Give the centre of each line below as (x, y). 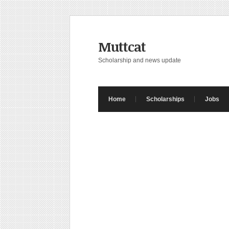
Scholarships (165, 99)
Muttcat (122, 47)
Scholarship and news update (140, 60)
